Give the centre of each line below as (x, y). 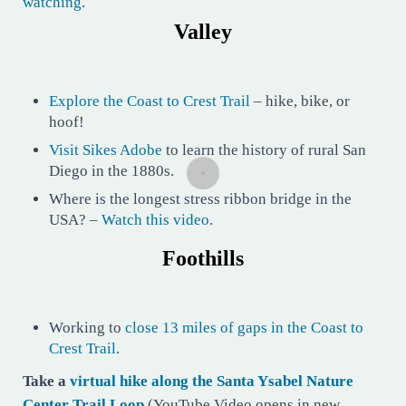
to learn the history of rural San (265, 150)
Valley (203, 32)
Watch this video (156, 220)
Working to (87, 328)
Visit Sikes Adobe (106, 150)
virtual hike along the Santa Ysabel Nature (212, 382)
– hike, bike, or (300, 101)
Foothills (203, 259)
